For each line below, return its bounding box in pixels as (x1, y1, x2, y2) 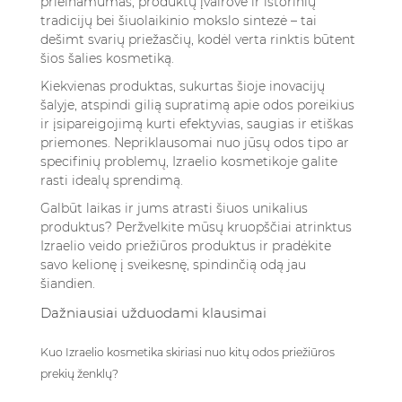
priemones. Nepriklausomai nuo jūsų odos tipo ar (40, 135, 349, 151)
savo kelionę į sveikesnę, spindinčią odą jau (40, 257, 306, 273)
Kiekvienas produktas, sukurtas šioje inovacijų (40, 78, 325, 94)
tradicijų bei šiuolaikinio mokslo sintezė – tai (40, 13, 317, 29)
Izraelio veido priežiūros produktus (40, 238, 256, 254)
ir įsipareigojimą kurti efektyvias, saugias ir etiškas (40, 116, 354, 132)
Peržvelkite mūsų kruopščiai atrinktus (116, 219, 352, 235)
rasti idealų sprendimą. (40, 172, 183, 188)
